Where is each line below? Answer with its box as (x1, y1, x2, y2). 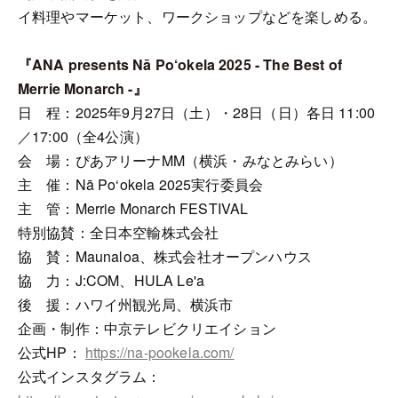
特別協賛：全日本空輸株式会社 (18, 221, 219, 243)
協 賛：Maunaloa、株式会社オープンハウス (18, 245, 312, 267)
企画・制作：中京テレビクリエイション (18, 317, 276, 338)
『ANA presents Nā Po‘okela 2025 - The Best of (18, 53, 343, 75)
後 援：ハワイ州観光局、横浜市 (18, 293, 234, 314)
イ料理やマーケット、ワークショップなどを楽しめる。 (18, 5, 377, 27)
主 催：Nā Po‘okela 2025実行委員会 (18, 173, 263, 195)
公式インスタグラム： (18, 365, 162, 386)
